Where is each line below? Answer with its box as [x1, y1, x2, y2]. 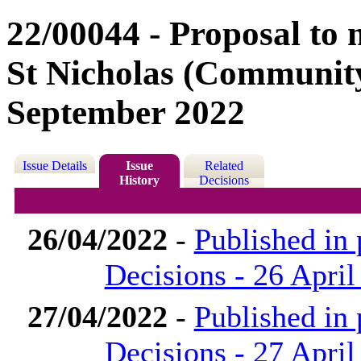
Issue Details [22, 159, 87, 173]
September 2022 [6, 93, 245, 132]
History [118, 173, 160, 188]
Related [204, 159, 243, 173]
